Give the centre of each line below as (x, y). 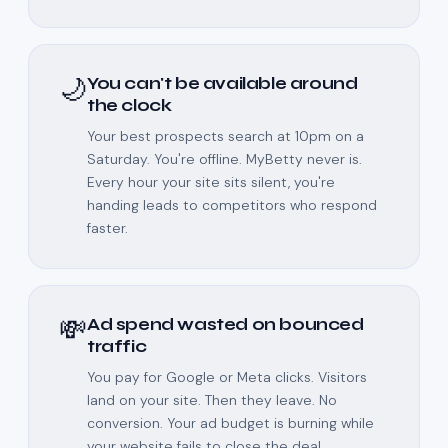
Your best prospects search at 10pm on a (225, 136)
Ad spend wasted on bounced (225, 325)
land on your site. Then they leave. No (212, 400)
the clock (129, 106)
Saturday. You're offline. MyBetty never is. (224, 159)
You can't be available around (222, 84)
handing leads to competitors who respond (232, 205)
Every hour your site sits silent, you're (211, 182)
